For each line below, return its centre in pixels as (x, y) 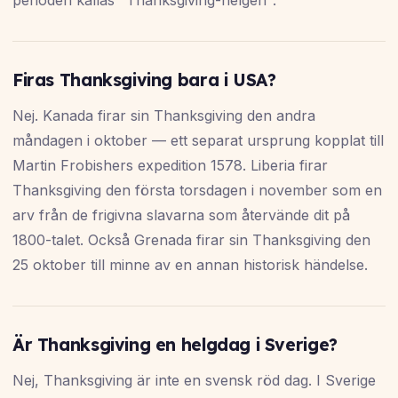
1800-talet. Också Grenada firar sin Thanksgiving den (191, 240)
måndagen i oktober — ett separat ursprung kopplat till (198, 141)
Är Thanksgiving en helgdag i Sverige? (175, 345)
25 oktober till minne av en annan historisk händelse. (190, 265)
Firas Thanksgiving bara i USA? (144, 80)
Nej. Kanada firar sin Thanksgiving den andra (164, 116)
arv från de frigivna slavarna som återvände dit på (181, 215)
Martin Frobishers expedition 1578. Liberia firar (170, 166)
